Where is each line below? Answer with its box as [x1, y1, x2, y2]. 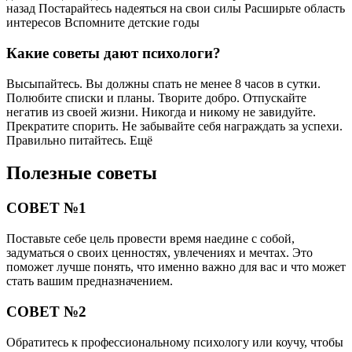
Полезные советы [6, 163, 157, 184]
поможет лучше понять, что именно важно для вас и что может [6, 260, 346, 274]
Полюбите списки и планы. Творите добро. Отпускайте [6, 90, 306, 104]
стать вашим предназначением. [6, 274, 173, 288]
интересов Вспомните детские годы [6, 16, 200, 30]
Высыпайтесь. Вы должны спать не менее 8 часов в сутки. [6, 76, 321, 90]
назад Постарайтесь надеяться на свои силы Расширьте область [6, 2, 345, 16]
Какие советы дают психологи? [6, 44, 221, 61]
